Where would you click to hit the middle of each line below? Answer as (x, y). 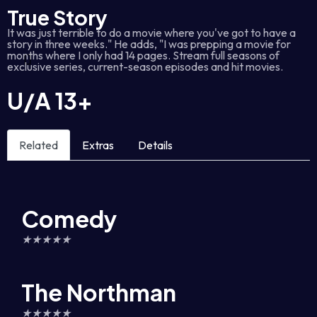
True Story (57, 17)
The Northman (99, 292)
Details (155, 145)
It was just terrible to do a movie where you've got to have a (151, 33)
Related (39, 145)
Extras (98, 145)
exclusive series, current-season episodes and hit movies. (145, 67)
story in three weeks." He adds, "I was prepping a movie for (149, 44)
